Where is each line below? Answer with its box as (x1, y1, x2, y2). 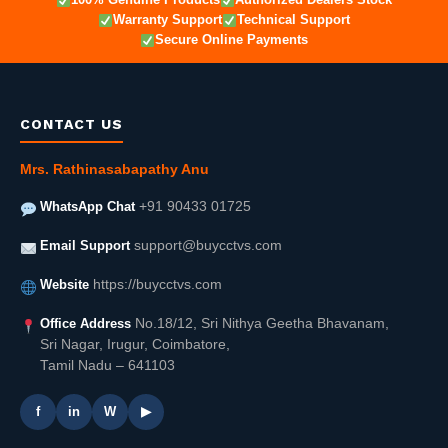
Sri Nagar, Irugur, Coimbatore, (40, 337, 230, 353)
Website (40, 277, 89, 293)
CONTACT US (20, 116, 123, 133)
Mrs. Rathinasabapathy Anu (20, 162, 209, 178)
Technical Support (236, 12, 350, 28)
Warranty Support (113, 12, 222, 28)
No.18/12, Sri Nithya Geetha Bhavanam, (131, 316, 389, 332)
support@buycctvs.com (134, 238, 282, 254)
